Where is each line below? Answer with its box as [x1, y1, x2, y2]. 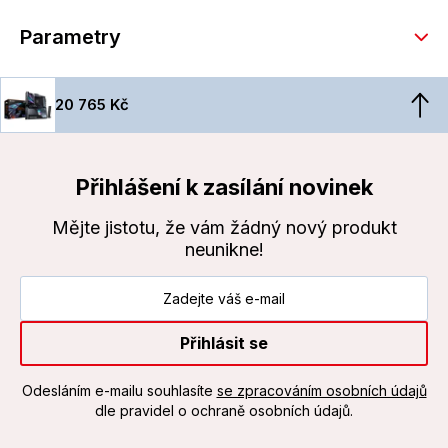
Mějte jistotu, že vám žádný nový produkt [51, 217, 397, 239]
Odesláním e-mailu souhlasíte [21, 382, 217, 400]
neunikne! [184, 239, 264, 261]
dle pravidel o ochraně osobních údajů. [95, 402, 353, 420]
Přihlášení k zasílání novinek [75, 174, 373, 201]
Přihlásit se [180, 333, 268, 354]
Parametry [20, 25, 121, 50]
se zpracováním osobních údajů [216, 382, 427, 400]
